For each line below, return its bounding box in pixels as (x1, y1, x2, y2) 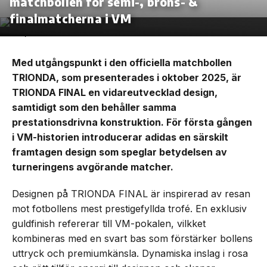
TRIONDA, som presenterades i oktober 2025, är (12, 71, 241, 83)
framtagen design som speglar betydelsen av (12, 145, 227, 158)
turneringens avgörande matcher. (12, 160, 176, 173)
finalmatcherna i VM (10, 10, 131, 26)
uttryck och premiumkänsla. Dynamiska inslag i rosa (12, 247, 248, 259)
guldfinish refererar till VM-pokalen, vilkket (12, 217, 206, 229)
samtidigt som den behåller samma (12, 101, 176, 113)
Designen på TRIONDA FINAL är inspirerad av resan (12, 187, 250, 200)
